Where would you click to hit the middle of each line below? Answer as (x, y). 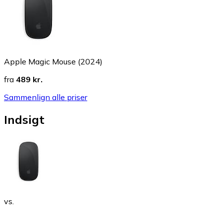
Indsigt (24, 119)
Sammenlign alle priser (46, 97)
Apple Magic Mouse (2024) (53, 62)
